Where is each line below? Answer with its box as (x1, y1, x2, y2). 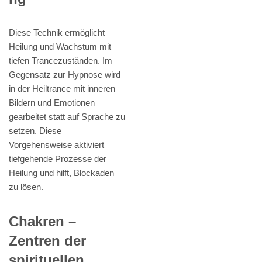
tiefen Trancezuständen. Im (9, 56, 112, 66)
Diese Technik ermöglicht (9, 27, 105, 38)
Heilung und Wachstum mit (9, 42, 111, 52)
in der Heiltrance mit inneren (9, 84, 115, 94)
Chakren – (9, 213, 76, 230)
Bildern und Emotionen (9, 98, 95, 108)
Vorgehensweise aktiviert (9, 140, 104, 150)
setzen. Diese (9, 126, 61, 136)
